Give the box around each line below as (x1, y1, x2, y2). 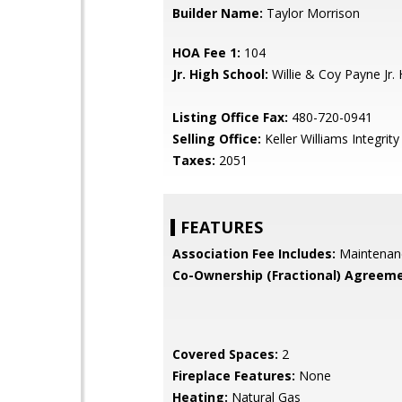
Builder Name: (172, 4, 263, 22)
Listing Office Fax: (172, 109, 288, 126)
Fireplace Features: (172, 367, 295, 384)
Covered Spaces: (172, 345, 278, 363)
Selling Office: (172, 130, 261, 147)
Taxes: (172, 152, 215, 169)
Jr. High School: (172, 66, 268, 83)
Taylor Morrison (263, 4, 360, 22)
